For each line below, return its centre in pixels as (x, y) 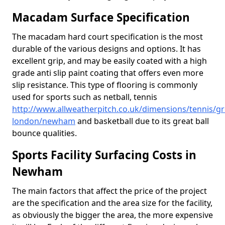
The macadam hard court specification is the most (107, 37)
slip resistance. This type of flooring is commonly (105, 85)
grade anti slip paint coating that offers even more (108, 73)
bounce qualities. (44, 133)
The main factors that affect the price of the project (109, 191)
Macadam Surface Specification (101, 17)
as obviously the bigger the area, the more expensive (113, 215)
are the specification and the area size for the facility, (112, 203)
